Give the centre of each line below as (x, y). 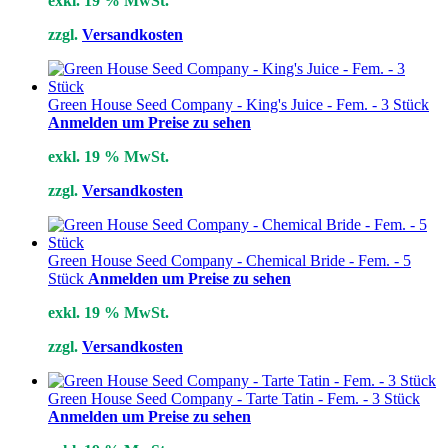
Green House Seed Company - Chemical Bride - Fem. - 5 (229, 261)
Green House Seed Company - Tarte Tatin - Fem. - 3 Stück (234, 399)
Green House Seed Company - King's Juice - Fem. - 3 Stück (238, 105)
